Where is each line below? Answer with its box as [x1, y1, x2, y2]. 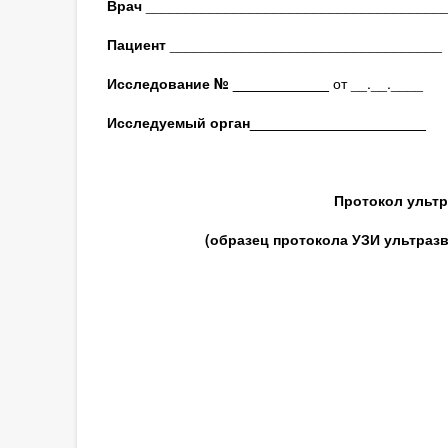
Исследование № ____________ [106, 73, 333, 94]
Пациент [106, 34, 166, 55]
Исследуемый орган [106, 112, 250, 133]
